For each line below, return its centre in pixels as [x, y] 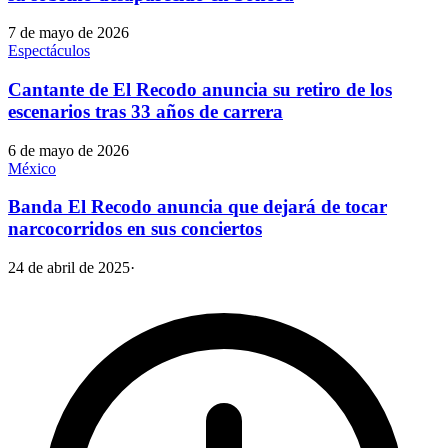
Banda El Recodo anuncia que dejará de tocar [197, 207]
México [32, 168]
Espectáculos [49, 51]
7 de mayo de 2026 [68, 33]
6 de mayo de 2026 [68, 150]
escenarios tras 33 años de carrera [145, 112]
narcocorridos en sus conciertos [135, 229]
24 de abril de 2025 [69, 268]
